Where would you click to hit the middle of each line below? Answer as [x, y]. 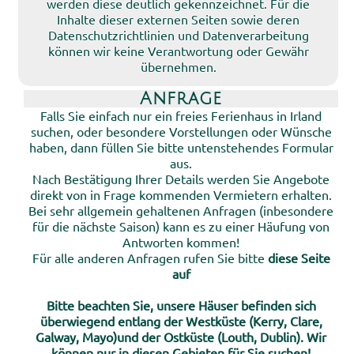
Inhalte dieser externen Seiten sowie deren [178, 19]
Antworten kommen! [181, 242]
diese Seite [299, 258]
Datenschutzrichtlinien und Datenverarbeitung [178, 35]
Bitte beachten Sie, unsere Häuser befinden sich [181, 305]
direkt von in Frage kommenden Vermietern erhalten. [181, 194]
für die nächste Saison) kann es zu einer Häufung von [181, 226]
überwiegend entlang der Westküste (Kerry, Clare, [181, 321]
